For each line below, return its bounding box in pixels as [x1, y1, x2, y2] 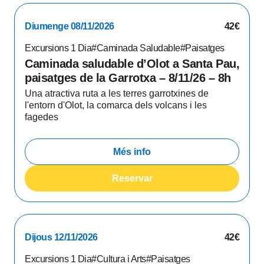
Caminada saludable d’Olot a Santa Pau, [25, 57, 239, 70]
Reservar [111, 173, 153, 183]
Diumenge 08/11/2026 [25, 21, 114, 31]
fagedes [25, 112, 58, 122]
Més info [113, 146, 151, 157]
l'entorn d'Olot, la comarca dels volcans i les [25, 100, 207, 110]
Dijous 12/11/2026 [25, 232, 98, 242]
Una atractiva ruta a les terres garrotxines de [25, 88, 209, 98]
